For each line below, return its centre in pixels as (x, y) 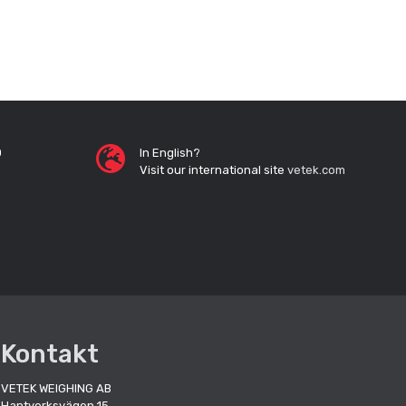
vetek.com (316, 169)
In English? (170, 152)
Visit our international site (213, 169)
